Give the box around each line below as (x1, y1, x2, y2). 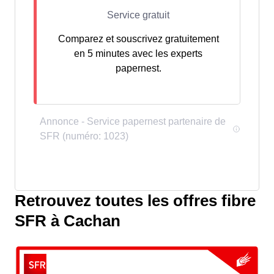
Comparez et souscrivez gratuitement (57, 34, 219, 44)
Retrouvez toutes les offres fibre (15, 192, 256, 209)
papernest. (115, 63, 161, 73)
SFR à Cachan (15, 212, 120, 229)
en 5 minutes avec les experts (74, 48, 202, 59)
